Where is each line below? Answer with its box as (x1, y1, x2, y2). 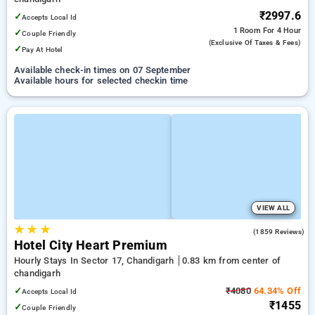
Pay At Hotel (22, 45, 63, 54)
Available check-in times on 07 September (14, 65, 191, 75)
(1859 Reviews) (253, 228, 304, 236)
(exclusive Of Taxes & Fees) (208, 39, 301, 46)
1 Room (233, 26, 263, 35)
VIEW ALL (257, 204, 290, 212)
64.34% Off (250, 285, 301, 296)
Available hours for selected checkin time (14, 75, 188, 86)
